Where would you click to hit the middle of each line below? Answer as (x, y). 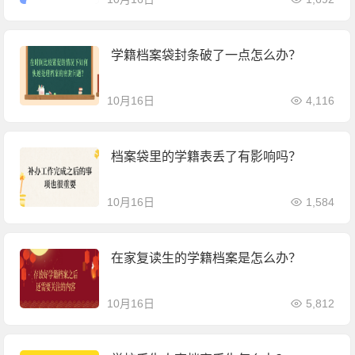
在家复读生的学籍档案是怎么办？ (206, 258)
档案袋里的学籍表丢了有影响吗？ (206, 157)
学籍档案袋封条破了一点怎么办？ (206, 55)
